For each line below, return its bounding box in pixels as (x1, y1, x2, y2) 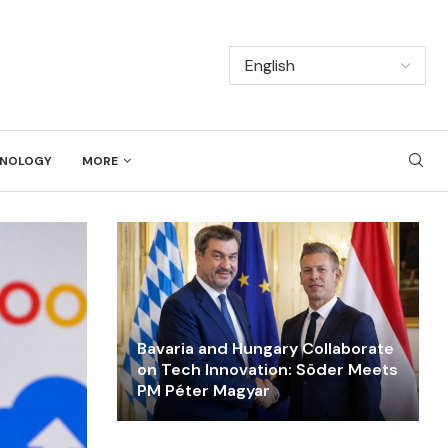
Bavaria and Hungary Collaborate (136, 337, 394, 359)
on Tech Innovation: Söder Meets (136, 358, 398, 380)
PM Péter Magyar (136, 379, 270, 401)
